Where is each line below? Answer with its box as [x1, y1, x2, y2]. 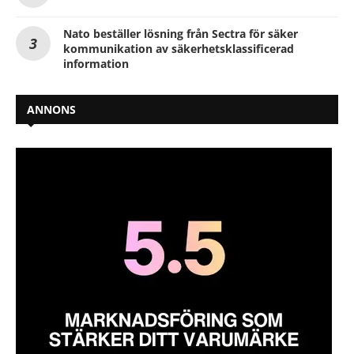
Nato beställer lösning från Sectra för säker [63, 26, 298, 42]
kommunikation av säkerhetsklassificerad [63, 41, 294, 57]
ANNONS [27, 102, 76, 118]
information [63, 56, 129, 72]
